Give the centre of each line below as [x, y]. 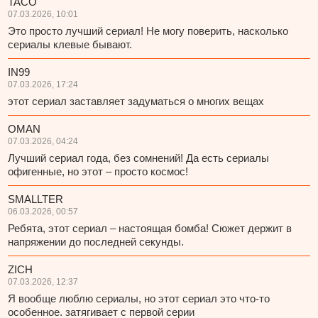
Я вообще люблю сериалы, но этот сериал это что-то [139, 299]
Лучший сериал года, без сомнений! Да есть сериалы [139, 158]
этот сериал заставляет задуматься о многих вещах [136, 102]
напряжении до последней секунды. [96, 242]
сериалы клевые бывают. [70, 45]
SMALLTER [36, 199]
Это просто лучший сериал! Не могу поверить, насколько [148, 31]
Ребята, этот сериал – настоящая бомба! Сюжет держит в [150, 229]
